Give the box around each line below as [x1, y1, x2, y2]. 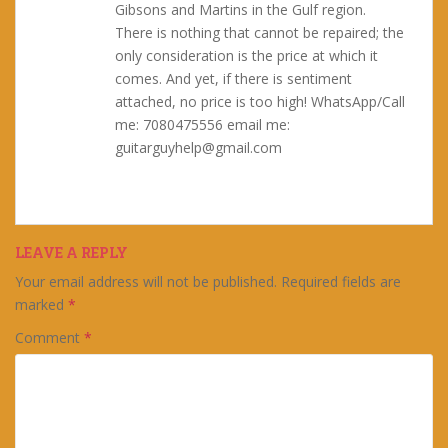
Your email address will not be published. [15, 272, 277, 291]
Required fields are [281, 272, 401, 291]
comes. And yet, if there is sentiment [115, 69, 352, 88]
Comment [15, 328, 84, 347]
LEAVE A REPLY [15, 243, 128, 262]
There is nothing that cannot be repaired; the [115, 23, 404, 42]
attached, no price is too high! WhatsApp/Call [115, 92, 405, 111]
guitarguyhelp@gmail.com [115, 138, 282, 157]
